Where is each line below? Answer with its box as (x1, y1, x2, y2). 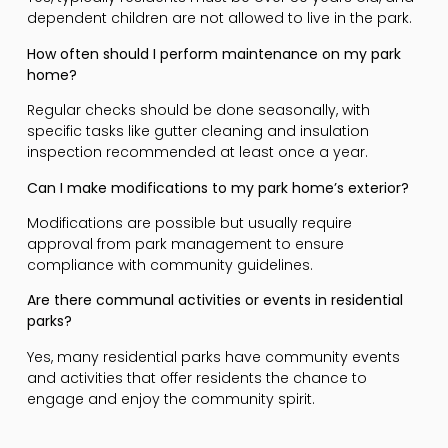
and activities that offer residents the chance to (26, 367, 367, 388)
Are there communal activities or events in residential (26, 290, 403, 311)
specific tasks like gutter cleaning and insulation (26, 121, 369, 142)
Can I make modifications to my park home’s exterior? (26, 177, 409, 198)
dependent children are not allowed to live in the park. (26, 8, 412, 29)
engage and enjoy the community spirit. (26, 388, 315, 409)
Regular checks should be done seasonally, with (26, 100, 370, 121)
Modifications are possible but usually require (26, 212, 352, 233)
